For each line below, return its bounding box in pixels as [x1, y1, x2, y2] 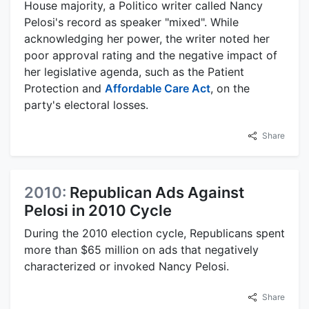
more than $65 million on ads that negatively [24, 242, 259, 257]
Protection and [24, 81, 105, 95]
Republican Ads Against [70, 183, 244, 201]
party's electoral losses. [24, 97, 148, 112]
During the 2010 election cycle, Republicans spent [24, 226, 285, 240]
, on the [210, 81, 250, 95]
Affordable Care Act [105, 81, 210, 95]
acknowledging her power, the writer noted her [24, 31, 270, 46]
